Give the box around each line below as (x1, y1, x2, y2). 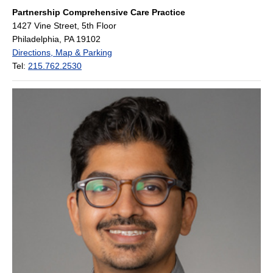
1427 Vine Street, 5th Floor (12, 21, 116, 31)
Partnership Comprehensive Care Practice (12, 7, 185, 18)
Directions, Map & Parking (12, 48, 112, 58)
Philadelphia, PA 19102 (12, 34, 101, 44)
